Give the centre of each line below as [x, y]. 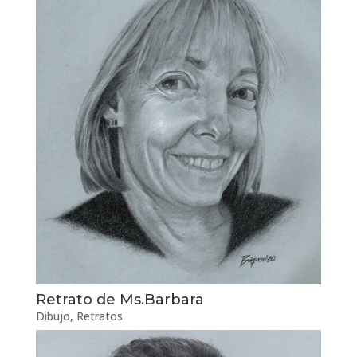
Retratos [99, 316]
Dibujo [53, 316]
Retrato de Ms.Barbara [120, 299]
